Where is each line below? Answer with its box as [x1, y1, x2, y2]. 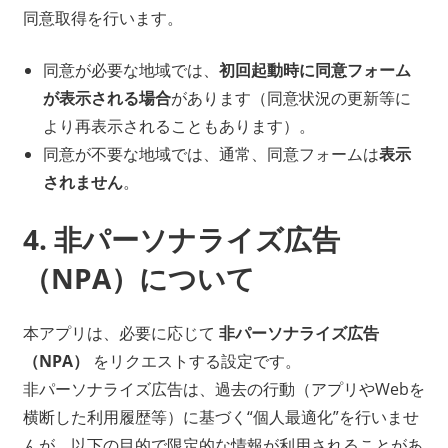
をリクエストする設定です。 [88, 350, 301, 373]
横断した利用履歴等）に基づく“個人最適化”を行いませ [22, 406, 419, 429]
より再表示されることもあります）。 [42, 115, 315, 138]
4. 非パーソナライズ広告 [22, 220, 340, 259]
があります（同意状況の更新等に [170, 87, 411, 110]
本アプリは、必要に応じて [22, 322, 219, 345]
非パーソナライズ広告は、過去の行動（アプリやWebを [22, 378, 425, 401]
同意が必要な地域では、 [42, 59, 219, 82]
